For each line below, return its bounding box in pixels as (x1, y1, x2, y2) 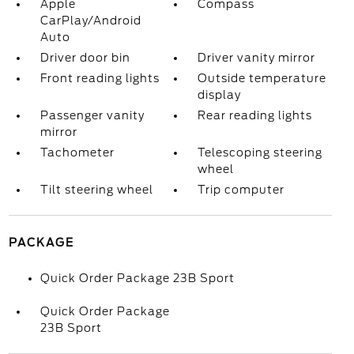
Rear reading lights (198, 109, 313, 122)
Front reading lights (40, 72, 160, 85)
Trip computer (198, 183, 285, 196)
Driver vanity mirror (198, 51, 316, 64)
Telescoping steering (198, 146, 323, 159)
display (198, 88, 242, 101)
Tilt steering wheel (40, 183, 153, 196)
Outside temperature (198, 72, 327, 85)
